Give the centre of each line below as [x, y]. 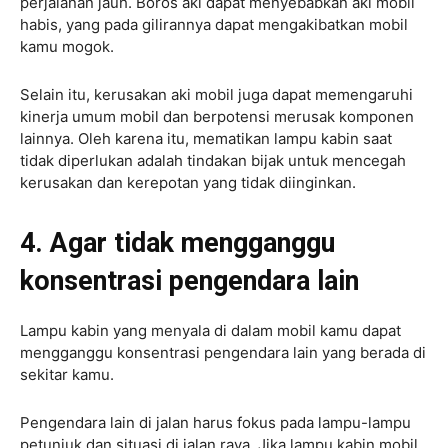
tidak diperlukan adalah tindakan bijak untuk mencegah [213, 160]
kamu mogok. [69, 46]
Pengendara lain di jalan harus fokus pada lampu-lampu [215, 422]
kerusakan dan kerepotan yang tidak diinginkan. [188, 182]
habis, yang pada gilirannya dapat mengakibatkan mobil [214, 24]
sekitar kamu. [69, 374]
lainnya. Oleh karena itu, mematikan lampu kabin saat [206, 138]
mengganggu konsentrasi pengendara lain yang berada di [223, 352]
